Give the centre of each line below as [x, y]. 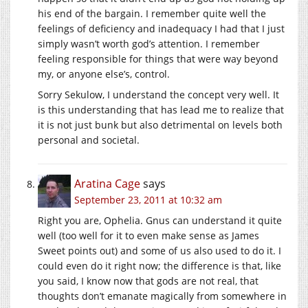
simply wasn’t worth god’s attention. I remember [149, 43]
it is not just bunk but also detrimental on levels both [160, 124]
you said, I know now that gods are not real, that [148, 280]
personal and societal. [89, 140]
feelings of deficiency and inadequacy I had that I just [161, 28]
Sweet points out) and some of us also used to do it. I [159, 250]
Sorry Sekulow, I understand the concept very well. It [158, 94]
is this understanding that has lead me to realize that [161, 109]
